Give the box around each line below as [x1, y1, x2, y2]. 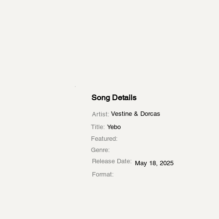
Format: [92, 171, 114, 178]
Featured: [91, 135, 118, 142]
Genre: [91, 146, 110, 153]
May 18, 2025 [135, 159, 174, 167]
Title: [91, 123, 105, 131]
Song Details [91, 93, 136, 102]
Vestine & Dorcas [111, 110, 160, 117]
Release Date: [92, 157, 132, 165]
